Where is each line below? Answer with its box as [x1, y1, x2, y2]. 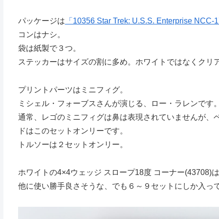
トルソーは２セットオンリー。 [18, 140, 128, 149]
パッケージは [18, 17, 65, 25]
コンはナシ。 [18, 30, 65, 39]
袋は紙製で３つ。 [18, 44, 81, 53]
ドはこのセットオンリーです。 [18, 126, 128, 135]
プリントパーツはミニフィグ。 [18, 85, 128, 94]
